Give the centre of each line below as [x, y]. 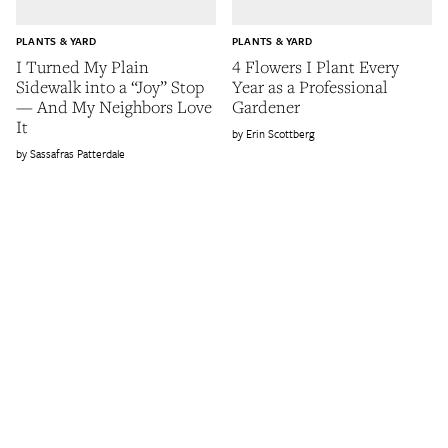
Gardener [266, 107]
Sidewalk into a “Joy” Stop [110, 87]
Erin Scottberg [280, 134]
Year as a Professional [310, 87]
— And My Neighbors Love [114, 107]
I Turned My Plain [82, 67]
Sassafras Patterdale [77, 154]
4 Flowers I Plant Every [315, 67]
